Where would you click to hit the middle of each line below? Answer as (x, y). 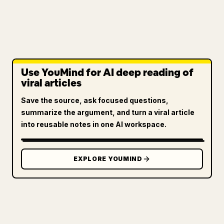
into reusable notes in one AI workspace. (94, 124)
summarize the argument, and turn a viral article (108, 112)
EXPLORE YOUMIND (108, 159)
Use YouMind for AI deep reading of (107, 72)
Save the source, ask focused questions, (95, 100)
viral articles (51, 83)
